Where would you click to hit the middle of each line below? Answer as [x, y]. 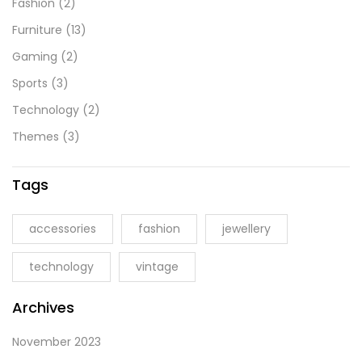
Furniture [37, 30]
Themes [36, 137]
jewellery [246, 229]
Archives [43, 308]
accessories [63, 229]
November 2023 [57, 342]
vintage [157, 267]
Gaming [35, 57]
